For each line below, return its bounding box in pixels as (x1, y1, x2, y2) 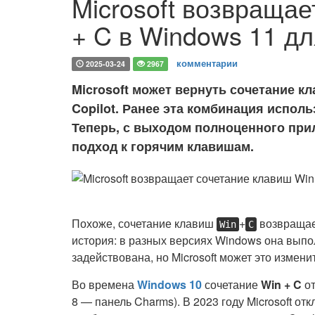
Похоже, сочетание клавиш (72, 215, 217, 231)
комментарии (176, 56, 238, 70)
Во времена (72, 276, 137, 292)
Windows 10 (137, 276, 202, 292)
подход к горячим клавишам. (72, 137, 254, 155)
